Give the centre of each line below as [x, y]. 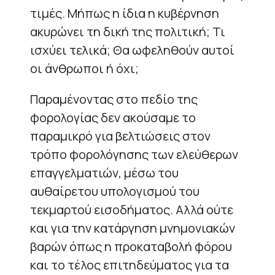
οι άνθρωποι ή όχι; [84, 68]
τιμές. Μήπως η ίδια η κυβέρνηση [125, 13]
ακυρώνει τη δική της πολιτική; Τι [128, 31]
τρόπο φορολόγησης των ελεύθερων [134, 154]
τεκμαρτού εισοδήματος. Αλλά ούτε [132, 209]
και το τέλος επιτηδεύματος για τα [130, 265]
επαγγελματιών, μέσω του [104, 172]
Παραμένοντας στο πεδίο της [114, 99]
